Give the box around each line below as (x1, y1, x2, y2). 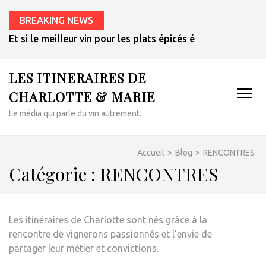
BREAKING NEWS (20, 15, 93, 26)
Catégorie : (9, 162, 100, 186)
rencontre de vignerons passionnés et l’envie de (9, 229, 212, 239)
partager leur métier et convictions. (9, 243, 159, 254)
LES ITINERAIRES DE (9, 69, 147, 87)
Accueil (137, 148, 164, 157)
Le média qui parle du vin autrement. (9, 109, 141, 118)
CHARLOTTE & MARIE (9, 88, 156, 106)
